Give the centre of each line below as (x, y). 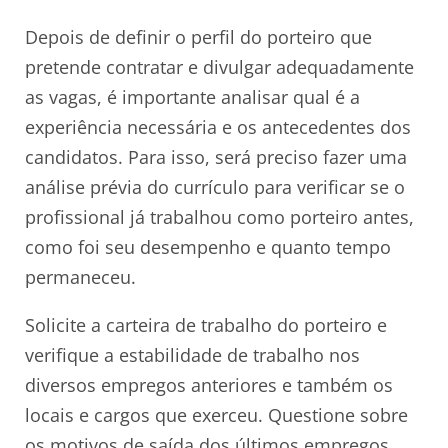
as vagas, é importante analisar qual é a (192, 96)
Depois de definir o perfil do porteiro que (198, 36)
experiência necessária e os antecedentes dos (218, 126)
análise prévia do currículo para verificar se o (215, 186)
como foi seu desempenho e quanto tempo (208, 246)
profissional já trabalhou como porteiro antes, (219, 216)
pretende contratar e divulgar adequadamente (219, 66)
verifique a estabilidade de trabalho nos (192, 354)
